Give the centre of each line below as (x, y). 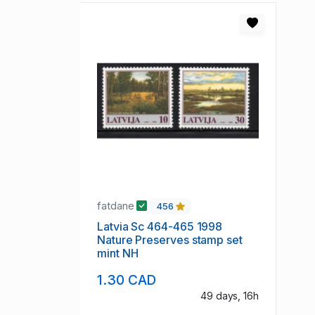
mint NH (118, 253)
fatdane (117, 206)
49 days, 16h (229, 295)
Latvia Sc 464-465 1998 (160, 227)
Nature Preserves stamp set (170, 240)
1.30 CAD (127, 279)
